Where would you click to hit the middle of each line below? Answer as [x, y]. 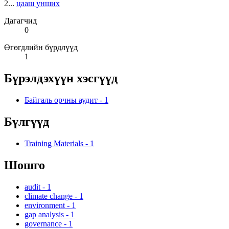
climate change [49, 196]
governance [43, 223]
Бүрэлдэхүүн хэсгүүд [61, 78]
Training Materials [54, 144]
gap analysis [44, 214]
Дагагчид [20, 21]
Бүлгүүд [27, 122]
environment [45, 205]
